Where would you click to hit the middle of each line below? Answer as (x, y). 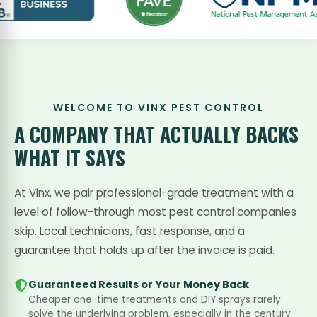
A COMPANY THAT (87, 134)
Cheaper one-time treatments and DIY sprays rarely (155, 300)
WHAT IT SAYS (70, 157)
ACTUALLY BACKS (229, 134)
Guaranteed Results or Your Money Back (139, 284)
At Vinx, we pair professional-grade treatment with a (154, 193)
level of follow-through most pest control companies (155, 212)
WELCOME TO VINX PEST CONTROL (158, 108)
